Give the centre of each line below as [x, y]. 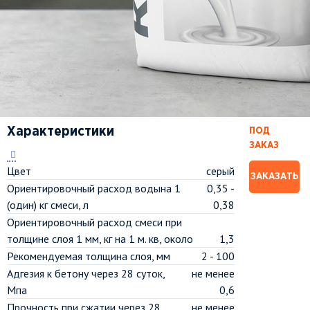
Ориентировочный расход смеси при [94, 222]
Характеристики [61, 132]
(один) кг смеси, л [48, 205]
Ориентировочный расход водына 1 [94, 188]
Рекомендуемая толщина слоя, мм [89, 256]
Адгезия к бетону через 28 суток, [86, 273]
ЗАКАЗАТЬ [274, 176]
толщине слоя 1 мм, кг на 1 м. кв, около [100, 239]
